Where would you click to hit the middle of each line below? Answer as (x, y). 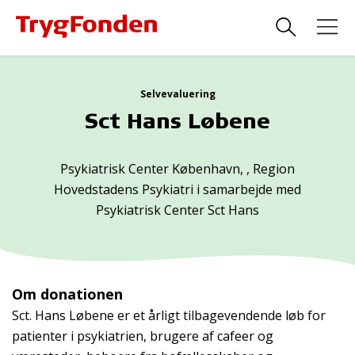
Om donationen (67, 294)
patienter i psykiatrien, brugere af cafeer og (143, 336)
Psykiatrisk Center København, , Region (177, 169)
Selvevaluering (177, 94)
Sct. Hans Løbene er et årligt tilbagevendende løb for (169, 315)
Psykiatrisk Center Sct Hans (177, 210)
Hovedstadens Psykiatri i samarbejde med (177, 189)
